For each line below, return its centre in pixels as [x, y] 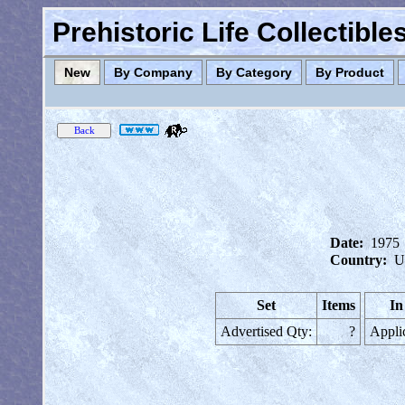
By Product [350, 72]
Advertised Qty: [266, 331]
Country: [358, 260]
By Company [153, 72]
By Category [254, 72]
